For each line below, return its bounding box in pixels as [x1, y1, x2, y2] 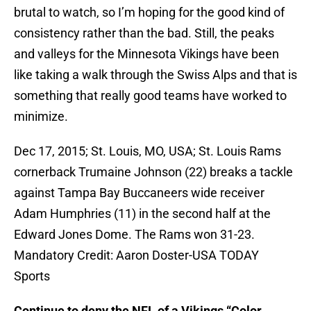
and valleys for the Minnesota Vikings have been [14, 47, 279, 62]
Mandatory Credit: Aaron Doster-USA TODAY [14, 248, 259, 263]
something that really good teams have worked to [14, 88, 287, 103]
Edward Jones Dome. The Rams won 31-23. [14, 227, 255, 242]
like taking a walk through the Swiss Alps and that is [14, 67, 297, 83]
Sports [14, 269, 50, 284]
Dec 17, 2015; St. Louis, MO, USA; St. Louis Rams [14, 144, 281, 159]
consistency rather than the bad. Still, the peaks [14, 26, 274, 41]
